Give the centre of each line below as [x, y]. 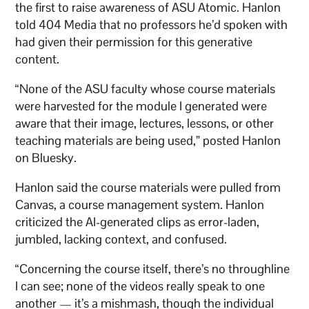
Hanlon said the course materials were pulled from [148, 187]
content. [39, 59]
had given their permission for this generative [134, 41]
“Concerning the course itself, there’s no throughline [153, 268]
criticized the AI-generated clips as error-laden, [138, 221]
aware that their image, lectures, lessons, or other [145, 123]
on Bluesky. [48, 157]
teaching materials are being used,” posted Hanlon [148, 140]
